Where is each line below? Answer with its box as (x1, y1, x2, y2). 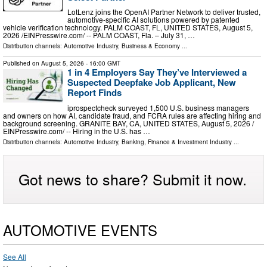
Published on (3, 59, 41, 68)
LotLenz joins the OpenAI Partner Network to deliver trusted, (67, 7, 260, 17)
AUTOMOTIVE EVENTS (3, 219, 157, 240)
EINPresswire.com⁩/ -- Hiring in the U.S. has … (3, 125, 150, 136)
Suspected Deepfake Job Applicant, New (67, 76, 236, 89)
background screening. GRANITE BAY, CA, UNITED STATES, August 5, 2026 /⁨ (3, 117, 254, 128)
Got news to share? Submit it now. (18, 167, 247, 190)
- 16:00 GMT (84, 59, 120, 68)
